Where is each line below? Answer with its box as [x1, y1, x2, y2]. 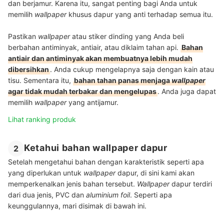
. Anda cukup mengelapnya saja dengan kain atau [50, 65, 214, 74]
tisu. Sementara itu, [8, 76, 73, 85]
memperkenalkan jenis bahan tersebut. [8, 179, 137, 188]
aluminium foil [86, 190, 130, 199]
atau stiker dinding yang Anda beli [72, 32, 184, 41]
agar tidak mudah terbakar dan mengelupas [8, 87, 156, 96]
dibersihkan [8, 65, 49, 74]
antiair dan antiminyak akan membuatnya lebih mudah [8, 54, 192, 63]
